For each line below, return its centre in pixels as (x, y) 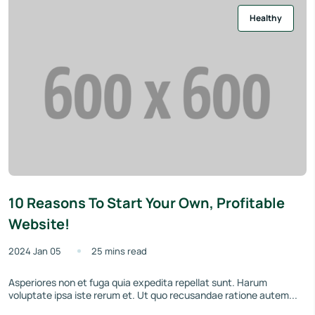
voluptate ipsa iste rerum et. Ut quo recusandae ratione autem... (153, 295)
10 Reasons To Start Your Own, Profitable (147, 203)
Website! (39, 224)
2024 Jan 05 (35, 251)
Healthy (266, 18)
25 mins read (119, 251)
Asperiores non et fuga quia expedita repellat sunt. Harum (138, 283)
